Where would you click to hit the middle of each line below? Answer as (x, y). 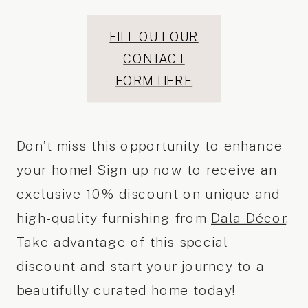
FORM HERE (154, 81)
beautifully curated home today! (126, 290)
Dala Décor (249, 218)
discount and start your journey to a (141, 266)
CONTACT (154, 59)
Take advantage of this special (122, 242)
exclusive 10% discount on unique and (148, 194)
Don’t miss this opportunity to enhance (150, 146)
